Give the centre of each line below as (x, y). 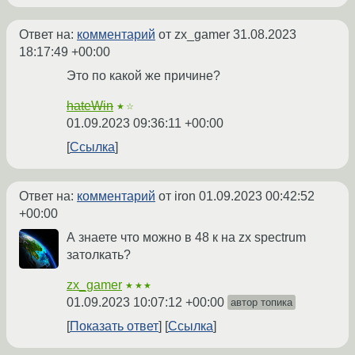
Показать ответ (114, 326)
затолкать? (99, 254)
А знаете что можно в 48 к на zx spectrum (186, 237)
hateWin (90, 105)
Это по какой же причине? (143, 75)
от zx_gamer (194, 34)
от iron (177, 196)
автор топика (261, 302)
